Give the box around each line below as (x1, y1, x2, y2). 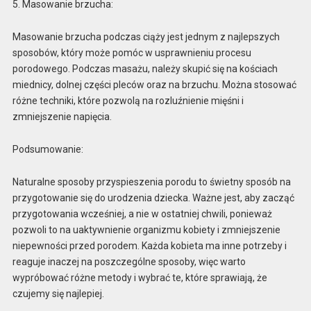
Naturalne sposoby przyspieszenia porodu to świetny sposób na (12, 176, 291, 187)
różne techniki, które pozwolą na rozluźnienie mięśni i (12, 94, 244, 106)
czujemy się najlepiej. (12, 287, 104, 299)
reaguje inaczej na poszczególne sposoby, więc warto (12, 255, 246, 267)
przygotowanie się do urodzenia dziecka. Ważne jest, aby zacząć (12, 192, 294, 203)
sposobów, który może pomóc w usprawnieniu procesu (12, 47, 251, 58)
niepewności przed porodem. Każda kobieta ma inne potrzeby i (12, 239, 287, 251)
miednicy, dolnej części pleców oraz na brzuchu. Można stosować (12, 78, 296, 90)
